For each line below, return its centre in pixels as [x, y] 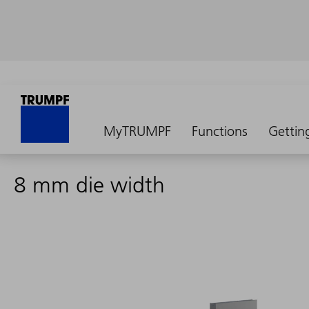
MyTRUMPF [137, 131]
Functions [220, 131]
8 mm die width [89, 185]
